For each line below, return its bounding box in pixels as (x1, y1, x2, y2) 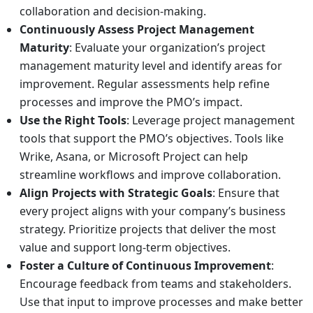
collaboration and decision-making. (20, 3, 206, 19)
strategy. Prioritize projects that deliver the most (20, 221, 276, 237)
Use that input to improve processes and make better (20, 293, 303, 310)
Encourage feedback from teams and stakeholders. (20, 275, 291, 291)
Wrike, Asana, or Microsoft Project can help (20, 148, 248, 164)
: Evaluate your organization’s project (69, 39, 265, 55)
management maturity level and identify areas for (20, 57, 282, 73)
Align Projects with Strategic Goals (20, 184, 212, 201)
